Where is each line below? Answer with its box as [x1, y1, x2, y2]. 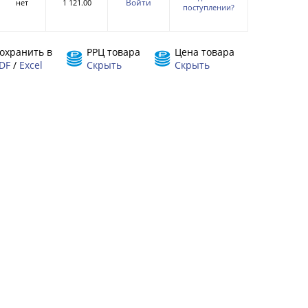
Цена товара [175, 45, 234, 58]
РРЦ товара [87, 45, 140, 58]
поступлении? [183, 1, 234, 12]
